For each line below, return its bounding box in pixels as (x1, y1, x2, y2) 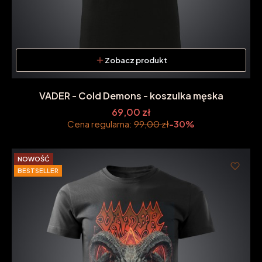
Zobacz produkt (104, 56, 167, 65)
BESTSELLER (18, 167, 58, 175)
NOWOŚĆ (18, 155, 50, 163)
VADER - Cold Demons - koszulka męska (39, 89, 223, 102)
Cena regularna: (67, 118, 132, 130)
